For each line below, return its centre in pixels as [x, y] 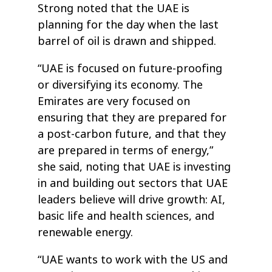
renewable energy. [86, 233]
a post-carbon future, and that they [132, 134]
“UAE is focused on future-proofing [130, 69]
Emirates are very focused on [114, 102]
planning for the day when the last [128, 25]
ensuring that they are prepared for [132, 118]
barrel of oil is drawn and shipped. [127, 42]
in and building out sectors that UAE [133, 184]
